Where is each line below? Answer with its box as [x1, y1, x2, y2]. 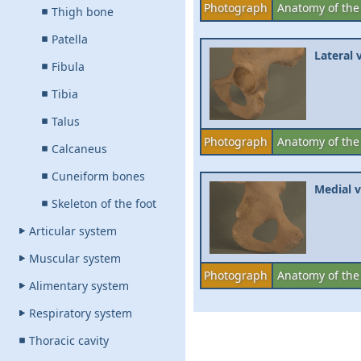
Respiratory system [29, 305, 132, 321]
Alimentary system [29, 278, 129, 293]
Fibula [52, 59, 85, 74]
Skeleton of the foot [52, 196, 156, 211]
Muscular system [29, 251, 121, 266]
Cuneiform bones [52, 168, 145, 184]
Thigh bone [52, 4, 114, 19]
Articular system [29, 223, 117, 239]
